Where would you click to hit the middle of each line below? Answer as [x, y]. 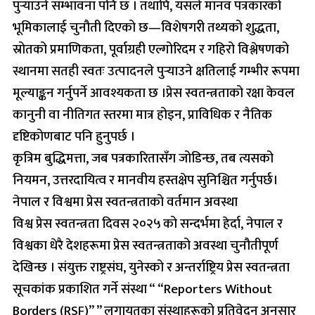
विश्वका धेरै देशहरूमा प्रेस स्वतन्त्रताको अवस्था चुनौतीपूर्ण [146, 245]
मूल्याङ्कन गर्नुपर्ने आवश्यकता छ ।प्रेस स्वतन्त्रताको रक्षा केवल [154, 93]
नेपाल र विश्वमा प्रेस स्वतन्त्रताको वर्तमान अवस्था [125, 202]
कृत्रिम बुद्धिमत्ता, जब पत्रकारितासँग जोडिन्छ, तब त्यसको [143, 158]
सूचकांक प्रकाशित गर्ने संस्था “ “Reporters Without [142, 289]
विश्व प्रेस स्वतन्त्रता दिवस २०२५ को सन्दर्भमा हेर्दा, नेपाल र [148, 224]
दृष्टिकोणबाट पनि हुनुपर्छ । [74, 136]
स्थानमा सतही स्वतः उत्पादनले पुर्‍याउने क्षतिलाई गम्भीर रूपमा [156, 71]
